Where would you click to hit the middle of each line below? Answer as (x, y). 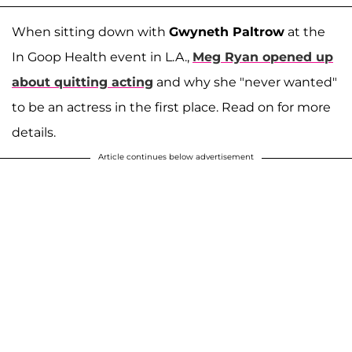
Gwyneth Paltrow (227, 31)
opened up (298, 57)
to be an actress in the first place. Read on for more (171, 107)
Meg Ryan (227, 57)
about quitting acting (82, 82)
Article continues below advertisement (176, 156)
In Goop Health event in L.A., (102, 57)
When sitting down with (90, 31)
